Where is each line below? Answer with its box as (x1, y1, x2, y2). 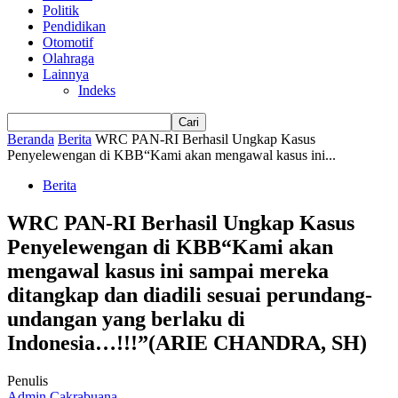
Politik (43, 3, 79, 18)
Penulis (7, 372, 48, 388)
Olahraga (43, 51, 94, 66)
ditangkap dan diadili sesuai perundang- (7, 283, 372, 306)
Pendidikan (43, 19, 106, 34)
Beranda (7, 131, 54, 147)
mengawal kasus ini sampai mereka (7, 259, 329, 283)
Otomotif (43, 35, 93, 50)
